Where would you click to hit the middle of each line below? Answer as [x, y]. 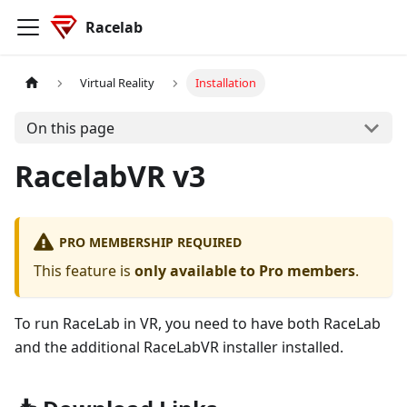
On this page [70, 128]
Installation [225, 83]
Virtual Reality [118, 83]
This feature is [84, 271]
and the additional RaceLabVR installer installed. [179, 347]
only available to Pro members [245, 271]
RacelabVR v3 [110, 176]
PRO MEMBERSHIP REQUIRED [150, 242]
